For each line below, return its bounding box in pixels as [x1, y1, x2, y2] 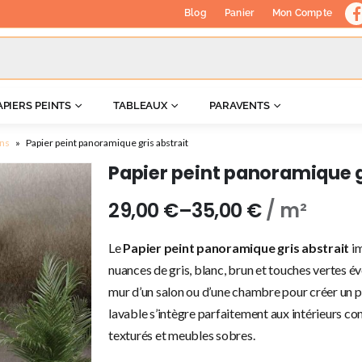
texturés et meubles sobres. [107, 327, 255, 343]
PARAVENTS [208, 99, 270, 112]
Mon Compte [271, 7, 333, 19]
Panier [224, 7, 255, 19]
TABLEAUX [113, 99, 168, 112]
